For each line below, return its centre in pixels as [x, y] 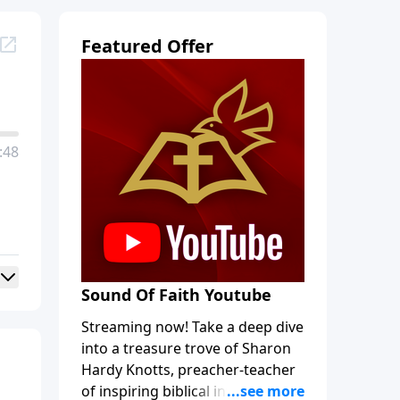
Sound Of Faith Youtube [176, 294]
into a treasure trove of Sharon [186, 348]
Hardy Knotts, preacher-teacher [188, 369]
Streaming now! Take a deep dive [192, 326]
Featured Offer [147, 46]
